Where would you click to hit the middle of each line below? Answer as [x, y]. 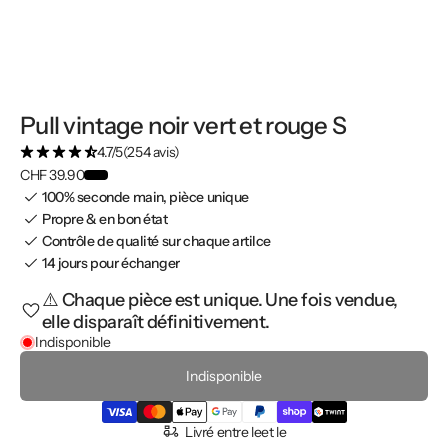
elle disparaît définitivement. [156, 322]
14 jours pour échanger [111, 263]
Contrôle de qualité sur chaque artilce [157, 241]
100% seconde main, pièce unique [145, 197]
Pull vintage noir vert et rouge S [183, 126]
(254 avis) [151, 152]
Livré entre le [223, 432]
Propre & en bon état [105, 219]
